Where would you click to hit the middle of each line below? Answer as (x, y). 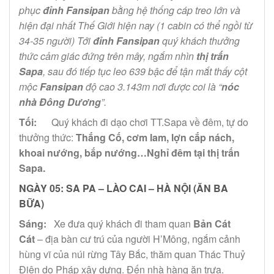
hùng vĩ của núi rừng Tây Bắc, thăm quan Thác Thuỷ (132, 254)
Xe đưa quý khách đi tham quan (120, 224)
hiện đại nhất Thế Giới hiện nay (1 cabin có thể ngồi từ (136, 26)
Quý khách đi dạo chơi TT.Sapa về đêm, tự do (143, 122)
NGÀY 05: (41, 188)
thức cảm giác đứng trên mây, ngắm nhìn (108, 56)
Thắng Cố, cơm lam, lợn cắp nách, (155, 138)
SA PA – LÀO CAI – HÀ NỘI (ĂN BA (147, 188)
